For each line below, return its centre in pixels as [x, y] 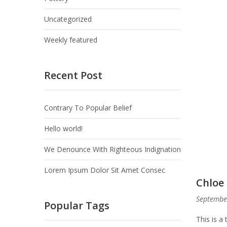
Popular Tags [77, 205]
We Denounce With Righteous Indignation [112, 149]
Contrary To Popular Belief [88, 108]
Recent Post [73, 75]
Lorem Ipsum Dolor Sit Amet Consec [105, 170]
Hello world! [63, 128]
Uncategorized [68, 19]
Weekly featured [71, 40]
